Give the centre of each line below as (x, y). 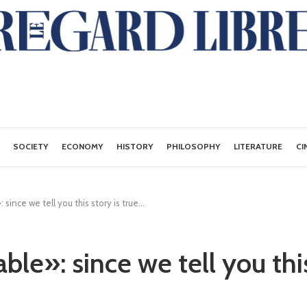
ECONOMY (83, 146)
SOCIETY (31, 146)
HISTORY (135, 146)
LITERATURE (258, 146)
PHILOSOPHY (194, 146)
